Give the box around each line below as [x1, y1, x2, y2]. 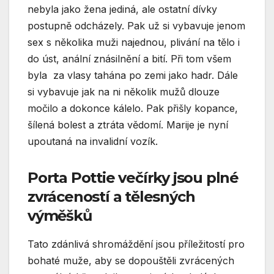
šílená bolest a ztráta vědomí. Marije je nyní [28, 118, 228, 131]
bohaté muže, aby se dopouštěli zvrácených [28, 254, 234, 267]
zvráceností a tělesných [28, 187, 195, 206]
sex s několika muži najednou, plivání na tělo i [28, 35, 240, 48]
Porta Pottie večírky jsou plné [28, 168, 239, 187]
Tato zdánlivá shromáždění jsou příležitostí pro [28, 237, 245, 250]
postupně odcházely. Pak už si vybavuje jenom [28, 19, 245, 32]
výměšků [28, 206, 92, 224]
